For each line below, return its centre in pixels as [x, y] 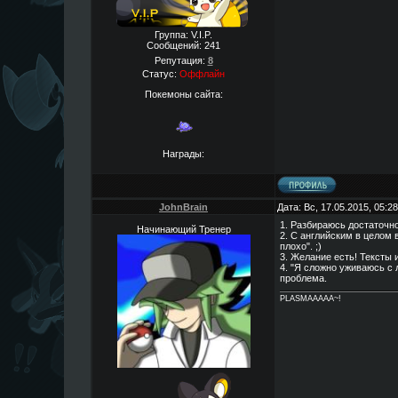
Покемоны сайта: [183, 94]
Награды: [183, 153]
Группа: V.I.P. [183, 35]
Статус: [161, 74]
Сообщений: [175, 45]
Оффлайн [202, 74]
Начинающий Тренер [183, 229]
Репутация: [181, 60]
